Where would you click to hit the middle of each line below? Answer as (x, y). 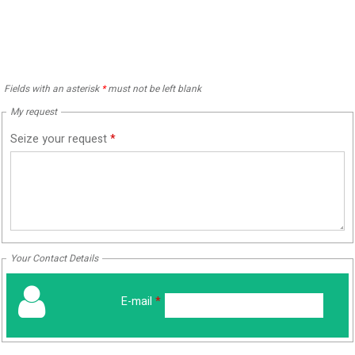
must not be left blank (153, 89)
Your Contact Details (54, 259)
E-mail (138, 302)
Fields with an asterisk (53, 89)
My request (34, 112)
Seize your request (60, 139)
